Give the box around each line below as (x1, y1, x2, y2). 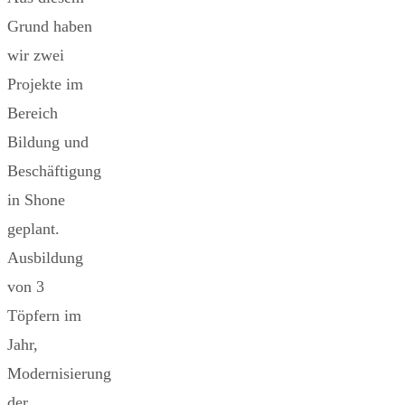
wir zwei (7, 45, 64, 64)
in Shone (7, 190, 65, 209)
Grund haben (7, 16, 92, 35)
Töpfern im (7, 306, 81, 325)
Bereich (7, 103, 58, 122)
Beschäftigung (7, 161, 101, 180)
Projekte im (7, 74, 83, 93)
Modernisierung (7, 363, 111, 382)
